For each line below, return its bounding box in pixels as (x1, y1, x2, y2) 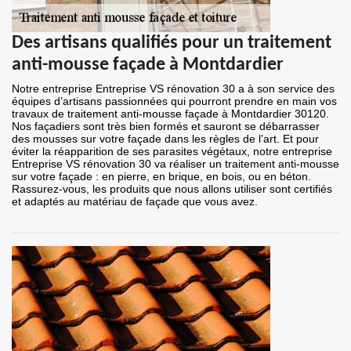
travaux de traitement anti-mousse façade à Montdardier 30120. (12, 107, 329, 121)
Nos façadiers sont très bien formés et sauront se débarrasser (12, 120, 320, 133)
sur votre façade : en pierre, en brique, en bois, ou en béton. (12, 170, 311, 183)
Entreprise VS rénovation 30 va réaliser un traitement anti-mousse (12, 157, 339, 171)
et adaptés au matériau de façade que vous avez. (12, 195, 258, 208)
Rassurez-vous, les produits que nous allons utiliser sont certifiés (12, 183, 332, 196)
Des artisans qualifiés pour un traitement (12, 34, 331, 53)
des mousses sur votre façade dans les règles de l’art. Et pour (12, 132, 319, 146)
